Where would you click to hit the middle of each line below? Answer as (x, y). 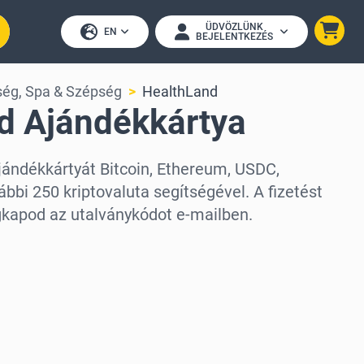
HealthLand (180, 91)
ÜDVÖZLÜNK (234, 27)
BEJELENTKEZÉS (234, 37)
